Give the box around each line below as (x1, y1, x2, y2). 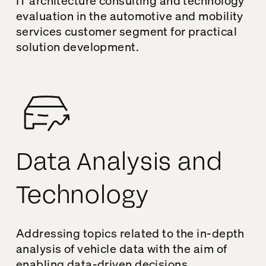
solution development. (15, 39, 139, 54)
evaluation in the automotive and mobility (15, 8, 243, 23)
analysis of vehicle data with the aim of (15, 240, 227, 256)
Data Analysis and (15, 145, 223, 179)
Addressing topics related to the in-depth (15, 225, 245, 240)
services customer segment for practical (15, 23, 237, 39)
